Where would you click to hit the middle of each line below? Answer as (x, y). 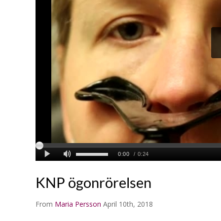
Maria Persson (78, 204)
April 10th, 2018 (128, 204)
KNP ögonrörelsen (93, 182)
